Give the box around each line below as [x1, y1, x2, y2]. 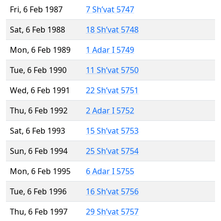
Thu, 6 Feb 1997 [10, 206, 68, 218]
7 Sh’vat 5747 [86, 4, 134, 15]
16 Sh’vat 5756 [86, 186, 139, 197]
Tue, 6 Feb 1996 [10, 186, 67, 197]
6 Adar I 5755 [86, 166, 134, 177]
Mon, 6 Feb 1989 [10, 44, 71, 56]
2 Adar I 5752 [86, 105, 134, 116]
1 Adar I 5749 [86, 44, 134, 56]
